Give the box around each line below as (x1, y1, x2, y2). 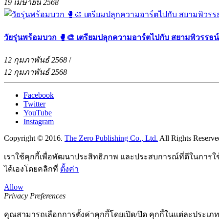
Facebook (23, 90, 54, 99)
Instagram (23, 117, 54, 126)
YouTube (23, 108, 52, 117)
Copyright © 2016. (4, 133, 65, 142)
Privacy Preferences (4, 191, 66, 200)
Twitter (23, 99, 45, 108)
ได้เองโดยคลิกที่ (4, 164, 60, 173)
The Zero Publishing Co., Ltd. (65, 133, 158, 142)
